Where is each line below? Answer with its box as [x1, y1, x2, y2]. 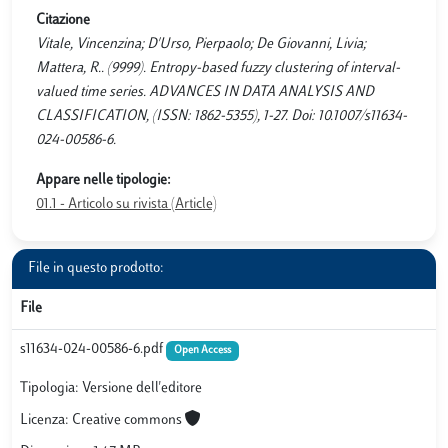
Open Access [173, 345, 231, 356]
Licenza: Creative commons [20, 413, 185, 429]
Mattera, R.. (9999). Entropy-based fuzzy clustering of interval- [36, 61, 400, 76]
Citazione [36, 13, 90, 28]
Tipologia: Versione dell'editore [20, 381, 202, 397]
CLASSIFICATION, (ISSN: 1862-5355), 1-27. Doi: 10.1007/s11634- [36, 109, 407, 124]
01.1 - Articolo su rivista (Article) [36, 197, 217, 212]
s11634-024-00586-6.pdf [20, 342, 166, 357]
